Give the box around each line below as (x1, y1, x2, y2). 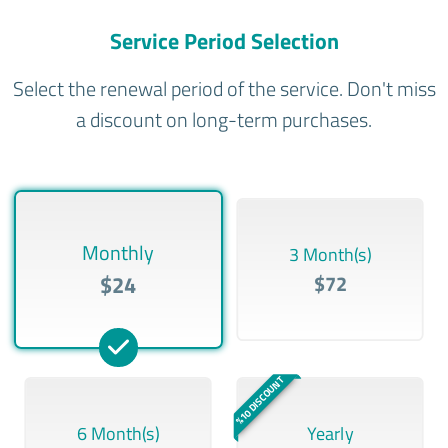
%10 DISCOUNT (231, 372, 287, 428)
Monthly (82, 236, 155, 268)
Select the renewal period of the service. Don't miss (12, 72, 436, 104)
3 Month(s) (288, 240, 371, 269)
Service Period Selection (109, 23, 339, 58)
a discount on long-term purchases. (76, 103, 372, 135)
